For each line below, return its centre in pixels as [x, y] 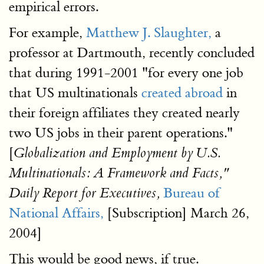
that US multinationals [75, 93]
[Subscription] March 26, [176, 213]
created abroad [182, 93]
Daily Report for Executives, [84, 193]
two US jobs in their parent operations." [121, 133]
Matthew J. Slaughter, [149, 33]
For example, [47, 33]
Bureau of [192, 193]
